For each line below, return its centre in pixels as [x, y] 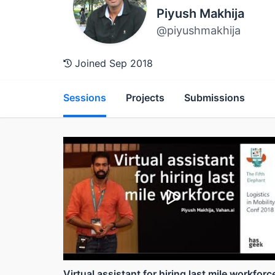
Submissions [215, 97]
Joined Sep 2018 [112, 63]
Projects [145, 97]
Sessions [85, 97]
